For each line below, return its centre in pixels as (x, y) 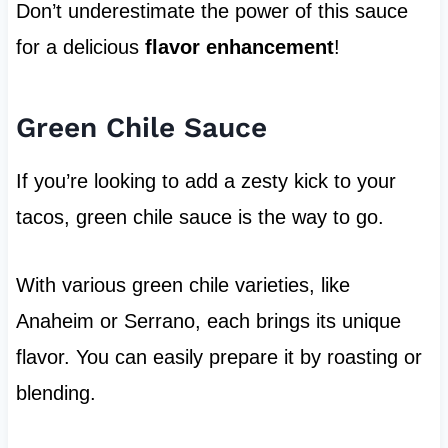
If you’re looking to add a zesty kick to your (205, 181)
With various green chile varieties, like (182, 285)
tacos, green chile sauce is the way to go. (199, 217)
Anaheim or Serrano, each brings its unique (208, 321)
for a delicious (80, 47)
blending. (55, 393)
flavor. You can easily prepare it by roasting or (218, 357)
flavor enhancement (239, 47)
